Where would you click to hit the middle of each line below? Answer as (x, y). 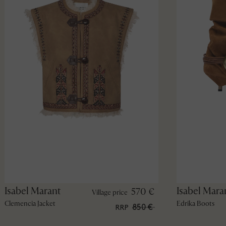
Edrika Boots (195, 203)
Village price (109, 192)
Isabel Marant (33, 191)
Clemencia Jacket (30, 203)
